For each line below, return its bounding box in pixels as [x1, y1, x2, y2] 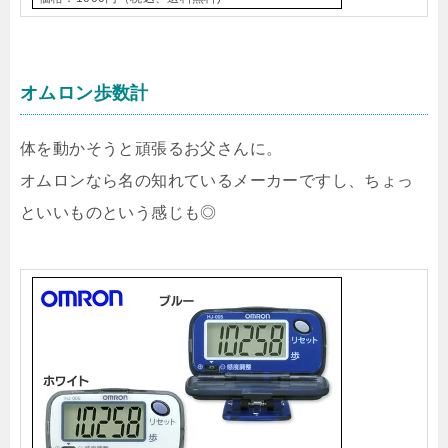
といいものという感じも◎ [20, 203, 217, 221]
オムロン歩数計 [20, 82, 149, 103]
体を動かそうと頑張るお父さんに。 [20, 139, 283, 157]
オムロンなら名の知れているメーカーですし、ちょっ [20, 171, 414, 189]
